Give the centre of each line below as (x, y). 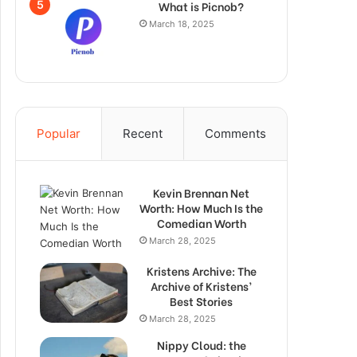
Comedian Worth (201, 223)
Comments (235, 133)
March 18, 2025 (182, 24)
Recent (143, 133)
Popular (59, 133)
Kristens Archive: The (201, 271)
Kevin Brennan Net (201, 192)
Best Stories (201, 301)
